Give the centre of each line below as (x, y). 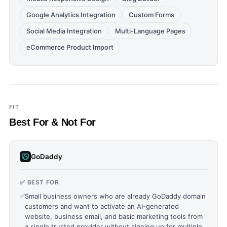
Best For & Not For (52, 122)
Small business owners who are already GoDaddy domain (115, 196)
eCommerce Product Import (70, 47)
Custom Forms (152, 15)
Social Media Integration (64, 31)
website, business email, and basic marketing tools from (114, 216)
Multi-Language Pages (150, 31)
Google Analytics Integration (71, 15)
